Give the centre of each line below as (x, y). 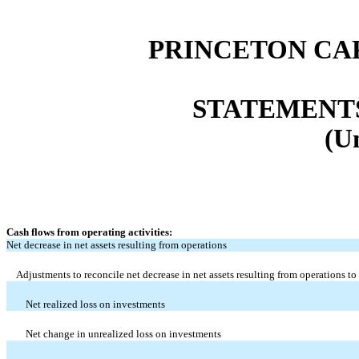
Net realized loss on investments (95, 304)
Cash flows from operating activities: (89, 232)
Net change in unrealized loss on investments (123, 333)
